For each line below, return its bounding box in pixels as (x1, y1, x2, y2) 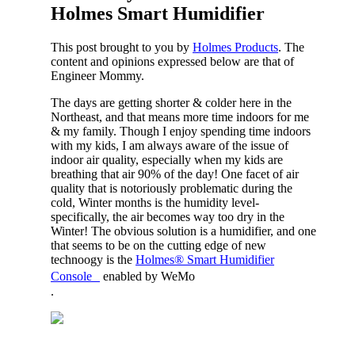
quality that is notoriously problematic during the (51, 181, 292, 195)
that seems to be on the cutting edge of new (51, 238, 266, 252)
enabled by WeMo (100, 269, 195, 283)
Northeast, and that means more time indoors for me (51, 109, 309, 124)
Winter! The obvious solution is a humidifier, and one (51, 223, 316, 238)
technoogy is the (51, 252, 136, 266)
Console (51, 269, 100, 283)
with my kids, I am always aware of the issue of (51, 138, 288, 152)
